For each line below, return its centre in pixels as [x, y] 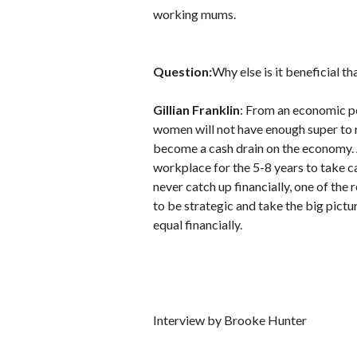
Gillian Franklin [196, 110]
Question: [182, 71]
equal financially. [198, 224]
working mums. [194, 14]
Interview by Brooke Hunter [230, 320]
